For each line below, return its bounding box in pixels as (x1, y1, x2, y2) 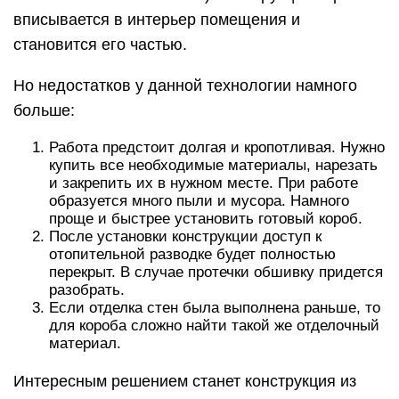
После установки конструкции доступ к (49, 227, 322, 245)
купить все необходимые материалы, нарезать (49, 156, 378, 174)
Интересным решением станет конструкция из (13, 371, 356, 390)
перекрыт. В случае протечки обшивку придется (49, 263, 383, 281)
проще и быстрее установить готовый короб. (49, 209, 362, 227)
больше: (13, 101, 75, 119)
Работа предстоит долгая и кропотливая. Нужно (49, 138, 385, 156)
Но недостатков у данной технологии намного (13, 76, 357, 94)
